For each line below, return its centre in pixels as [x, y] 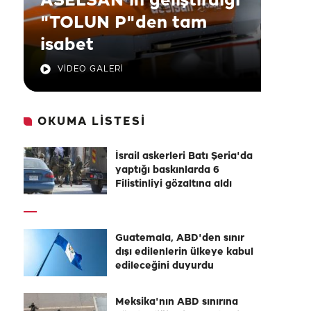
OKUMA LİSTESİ [92, 122]
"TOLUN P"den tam [124, 23]
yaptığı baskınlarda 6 [167, 170]
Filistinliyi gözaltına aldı [174, 184]
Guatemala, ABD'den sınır [180, 238]
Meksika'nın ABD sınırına [177, 302]
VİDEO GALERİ [91, 69]
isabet [67, 45]
